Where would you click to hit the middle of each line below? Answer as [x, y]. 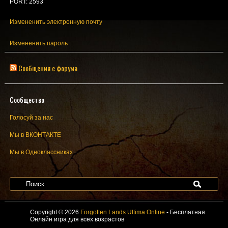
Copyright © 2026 [55, 212]
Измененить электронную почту [56, 22]
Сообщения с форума [48, 68]
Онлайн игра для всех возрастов [77, 219]
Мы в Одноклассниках [41, 152]
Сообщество [27, 99]
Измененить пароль [38, 43]
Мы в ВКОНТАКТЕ [35, 135]
